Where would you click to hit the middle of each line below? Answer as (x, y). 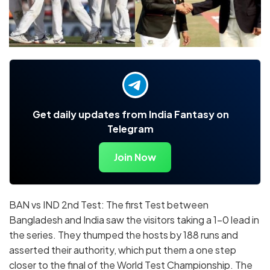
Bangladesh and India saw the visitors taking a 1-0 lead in (134, 220)
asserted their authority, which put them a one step (123, 250)
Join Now (135, 157)
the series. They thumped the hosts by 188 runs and (124, 235)
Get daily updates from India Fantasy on (130, 115)
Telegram (130, 129)
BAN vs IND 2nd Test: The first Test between (109, 205)
